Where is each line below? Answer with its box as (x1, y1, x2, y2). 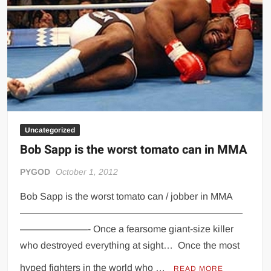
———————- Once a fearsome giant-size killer (20, 224, 234, 235)
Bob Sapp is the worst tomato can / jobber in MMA (20, 191, 233, 202)
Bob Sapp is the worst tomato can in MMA (20, 141, 248, 159)
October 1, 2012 (56, 167, 119, 177)
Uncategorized (25, 126, 76, 135)
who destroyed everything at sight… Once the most (20, 240, 240, 251)
